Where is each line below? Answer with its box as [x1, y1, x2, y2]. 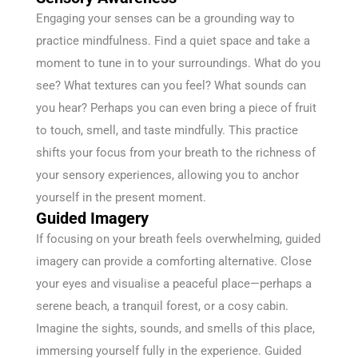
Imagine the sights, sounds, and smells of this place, [36, 321, 315, 336]
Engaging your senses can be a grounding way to [36, 11, 295, 26]
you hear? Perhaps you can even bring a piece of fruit [36, 101, 316, 116]
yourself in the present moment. [36, 190, 206, 205]
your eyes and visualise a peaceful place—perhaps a [36, 276, 312, 292]
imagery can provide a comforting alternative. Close [36, 254, 312, 269]
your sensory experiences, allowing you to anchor [36, 168, 299, 183]
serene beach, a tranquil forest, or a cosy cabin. [36, 299, 288, 314]
